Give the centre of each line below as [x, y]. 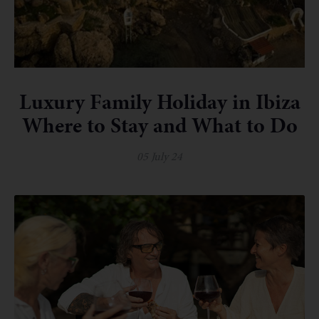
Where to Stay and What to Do [159, 126]
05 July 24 [159, 157]
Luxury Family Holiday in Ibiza [159, 102]
